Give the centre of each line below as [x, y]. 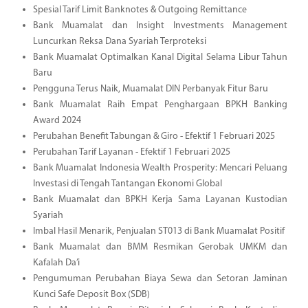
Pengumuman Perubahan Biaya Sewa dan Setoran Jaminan [160, 278]
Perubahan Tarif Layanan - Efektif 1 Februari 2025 [131, 152]
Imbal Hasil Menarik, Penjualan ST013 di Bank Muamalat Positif [158, 231]
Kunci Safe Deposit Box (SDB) [91, 294]
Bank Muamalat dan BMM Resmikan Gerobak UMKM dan [160, 247]
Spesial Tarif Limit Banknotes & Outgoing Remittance [140, 10]
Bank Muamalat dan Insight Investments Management [160, 25]
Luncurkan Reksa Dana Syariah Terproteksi [119, 41]
